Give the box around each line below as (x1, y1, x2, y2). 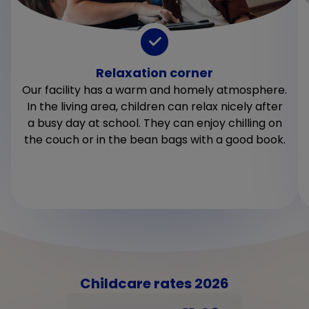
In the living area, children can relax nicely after (26, 98, 283, 114)
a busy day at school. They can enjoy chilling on (27, 114, 282, 131)
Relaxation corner (96, 63, 213, 81)
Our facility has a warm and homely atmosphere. (22, 81, 287, 98)
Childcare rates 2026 (80, 273, 229, 293)
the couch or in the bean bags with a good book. (23, 131, 286, 148)
